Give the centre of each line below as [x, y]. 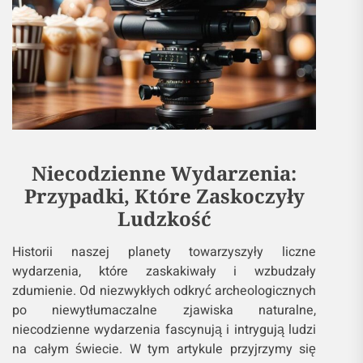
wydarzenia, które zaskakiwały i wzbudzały [164, 272]
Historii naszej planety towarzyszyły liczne [164, 252]
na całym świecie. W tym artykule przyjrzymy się [164, 350]
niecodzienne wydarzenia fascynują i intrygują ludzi [164, 330]
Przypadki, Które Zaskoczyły [164, 196]
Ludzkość [164, 219]
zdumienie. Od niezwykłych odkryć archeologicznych [164, 291]
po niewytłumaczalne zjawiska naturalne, [164, 311]
